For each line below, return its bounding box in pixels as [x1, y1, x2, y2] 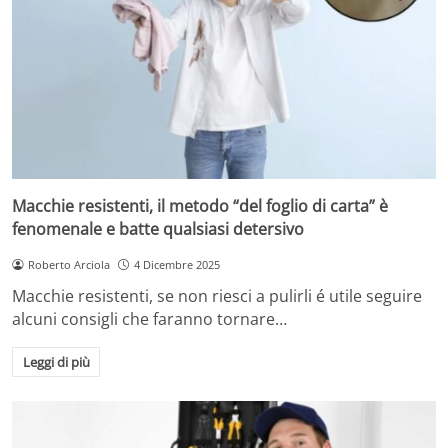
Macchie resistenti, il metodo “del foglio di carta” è [12, 194, 388, 217]
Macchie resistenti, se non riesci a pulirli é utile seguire [12, 285, 422, 308]
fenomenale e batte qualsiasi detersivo [12, 217, 304, 240]
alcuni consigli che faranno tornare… [12, 308, 287, 331]
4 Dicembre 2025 [133, 256, 220, 272]
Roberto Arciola [27, 256, 110, 272]
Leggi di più [22, 353, 90, 372]
